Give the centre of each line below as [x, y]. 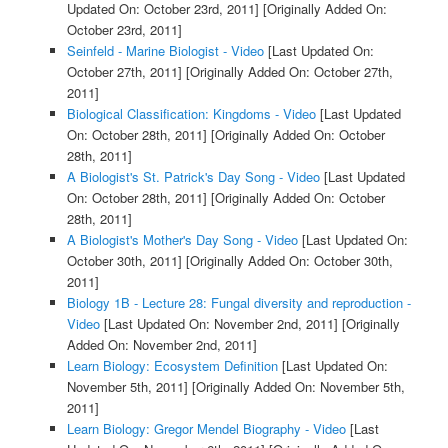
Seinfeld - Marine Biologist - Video [165, 51]
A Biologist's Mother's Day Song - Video [182, 240]
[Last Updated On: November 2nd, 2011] [218, 324]
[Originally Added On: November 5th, [296, 387]
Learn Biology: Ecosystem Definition [172, 366]
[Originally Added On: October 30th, [287, 261]
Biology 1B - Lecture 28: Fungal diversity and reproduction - [238, 303]
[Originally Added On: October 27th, [287, 72]
